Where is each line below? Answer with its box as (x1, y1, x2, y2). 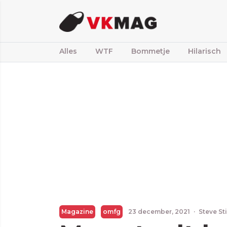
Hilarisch (188, 47, 221, 56)
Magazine (61, 208, 93, 215)
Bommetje (131, 47, 170, 56)
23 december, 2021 (127, 208, 192, 215)
